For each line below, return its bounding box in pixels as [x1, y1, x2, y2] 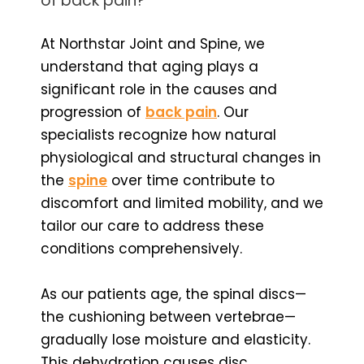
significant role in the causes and [41, 79, 277, 99]
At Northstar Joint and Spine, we [41, 33, 265, 54]
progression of [41, 102, 145, 122]
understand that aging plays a [41, 56, 258, 76]
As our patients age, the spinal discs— [41, 284, 306, 304]
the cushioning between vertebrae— [41, 306, 296, 327]
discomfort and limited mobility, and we [41, 193, 323, 213]
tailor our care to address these [41, 215, 264, 236]
